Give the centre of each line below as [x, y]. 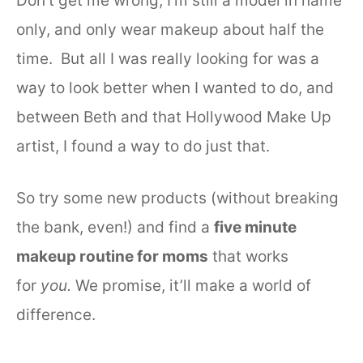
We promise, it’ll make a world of [193, 286]
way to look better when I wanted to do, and [175, 88]
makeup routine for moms [112, 257]
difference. [56, 315]
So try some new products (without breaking [177, 199]
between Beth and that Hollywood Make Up [174, 117]
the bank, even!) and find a [115, 228]
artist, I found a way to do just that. [143, 146]
